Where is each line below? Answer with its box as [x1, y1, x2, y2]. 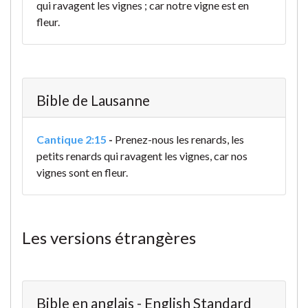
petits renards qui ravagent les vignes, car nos [36, 149, 247, 163]
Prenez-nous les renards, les [115, 133, 244, 146]
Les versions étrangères [22, 228, 196, 248]
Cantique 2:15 [36, 133, 107, 146]
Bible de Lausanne [36, 91, 150, 109]
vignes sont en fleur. [36, 166, 128, 179]
